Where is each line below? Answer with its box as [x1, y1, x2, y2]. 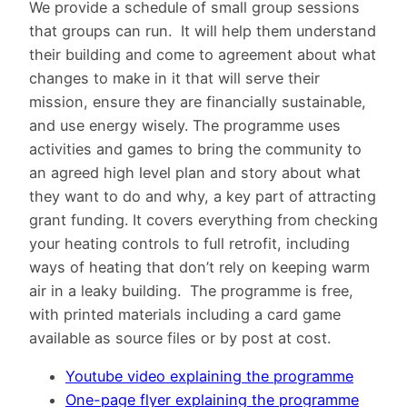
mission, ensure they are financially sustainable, [29, 92, 366, 111]
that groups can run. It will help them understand [29, 21, 376, 40]
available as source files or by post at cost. [29, 328, 340, 347]
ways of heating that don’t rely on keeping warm [29, 257, 370, 276]
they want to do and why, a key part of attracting [29, 186, 376, 205]
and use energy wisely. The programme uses [29, 115, 341, 134]
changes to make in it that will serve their [29, 68, 320, 87]
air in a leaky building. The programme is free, [29, 281, 353, 300]
